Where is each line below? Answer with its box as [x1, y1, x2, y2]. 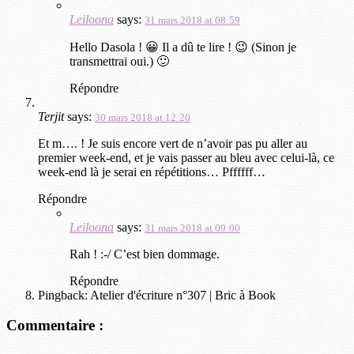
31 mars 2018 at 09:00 [145, 221, 240, 234]
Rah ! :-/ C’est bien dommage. [70, 247, 220, 261]
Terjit [38, 109, 64, 123]
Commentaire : [6, 317, 104, 334]
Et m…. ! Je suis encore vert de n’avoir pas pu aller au [38, 136, 307, 150]
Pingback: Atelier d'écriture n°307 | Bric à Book [38, 288, 276, 302]
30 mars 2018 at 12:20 [95, 111, 190, 123]
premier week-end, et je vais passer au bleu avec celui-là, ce [38, 150, 334, 164]
